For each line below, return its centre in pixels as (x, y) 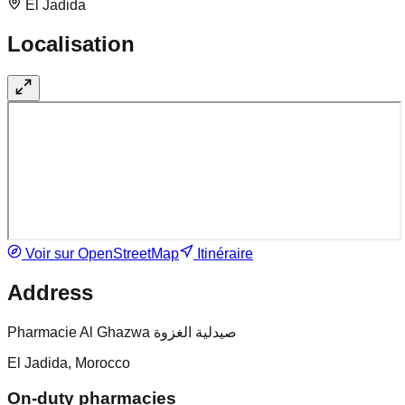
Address (50, 293)
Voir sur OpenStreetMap (100, 254)
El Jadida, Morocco (69, 363)
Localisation (71, 44)
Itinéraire (223, 254)
